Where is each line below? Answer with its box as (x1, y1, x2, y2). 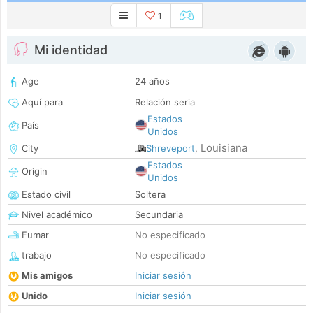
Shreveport (146, 143, 195, 154)
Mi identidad (34, 43, 108, 58)
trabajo (19, 249, 52, 261)
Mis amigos (22, 270, 73, 282)
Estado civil (19, 189, 71, 201)
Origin (19, 166, 48, 177)
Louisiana (201, 141, 247, 155)
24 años (135, 75, 170, 87)
